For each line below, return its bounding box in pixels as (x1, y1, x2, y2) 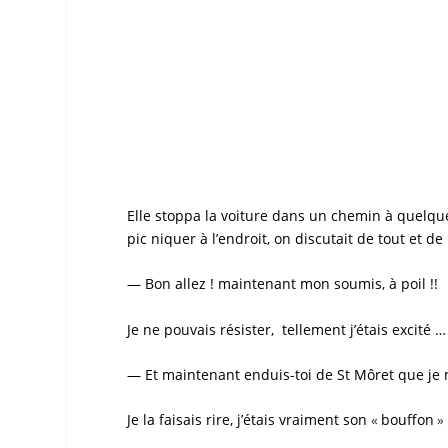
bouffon (381, 410, 435, 430)
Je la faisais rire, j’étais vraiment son (127, 410, 372, 430)
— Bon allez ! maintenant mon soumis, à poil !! (127, 274, 439, 294)
